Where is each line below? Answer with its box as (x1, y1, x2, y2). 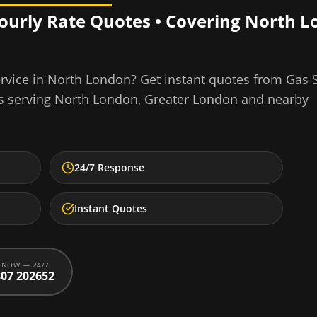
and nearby (238, 91, 309, 108)
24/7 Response (74, 161, 144, 174)
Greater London (144, 91, 238, 108)
